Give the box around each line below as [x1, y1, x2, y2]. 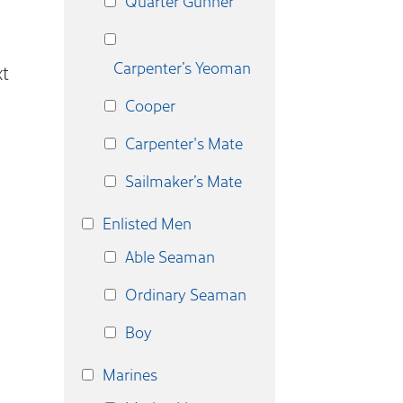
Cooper [125, 94, 175, 117]
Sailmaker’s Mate [125, 169, 242, 193]
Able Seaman [125, 245, 215, 268]
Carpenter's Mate [125, 131, 243, 155]
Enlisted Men [103, 211, 192, 235]
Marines [103, 363, 157, 386]
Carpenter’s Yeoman [113, 56, 251, 79]
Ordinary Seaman [125, 282, 246, 306]
